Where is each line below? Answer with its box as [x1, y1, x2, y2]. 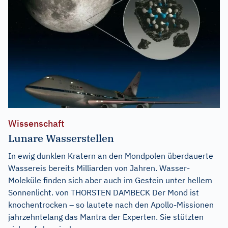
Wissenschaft [8, 117, 65, 129]
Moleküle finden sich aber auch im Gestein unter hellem [8, 175, 212, 185]
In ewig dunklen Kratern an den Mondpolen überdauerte [8, 150, 213, 161]
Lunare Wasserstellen [8, 131, 114, 145]
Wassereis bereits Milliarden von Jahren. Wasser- [8, 162, 190, 173]
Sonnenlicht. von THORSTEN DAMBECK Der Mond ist [8, 187, 199, 197]
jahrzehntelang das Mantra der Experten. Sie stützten [8, 211, 204, 222]
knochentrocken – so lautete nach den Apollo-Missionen [8, 199, 214, 210]
